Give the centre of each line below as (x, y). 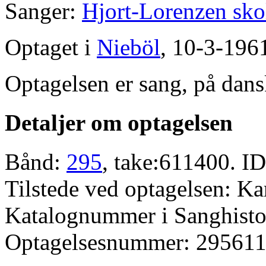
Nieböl (129, 47)
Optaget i (51, 47)
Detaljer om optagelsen (119, 123)
